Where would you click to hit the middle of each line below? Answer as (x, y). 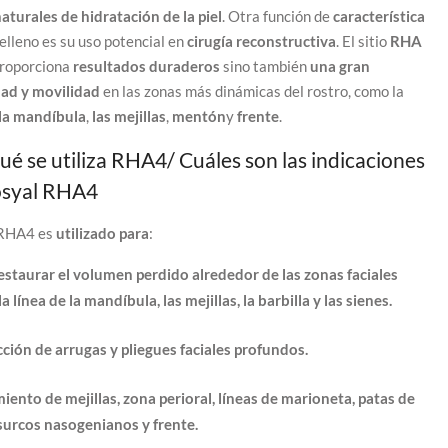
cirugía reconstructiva (261, 40)
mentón (198, 115)
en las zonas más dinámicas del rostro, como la (251, 90)
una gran (339, 65)
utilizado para (102, 232)
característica (378, 15)
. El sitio (362, 40)
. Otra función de (277, 15)
